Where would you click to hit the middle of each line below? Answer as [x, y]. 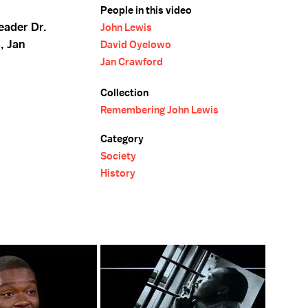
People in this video [146, 10]
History [118, 173]
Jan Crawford [132, 62]
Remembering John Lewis [159, 110]
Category [122, 139]
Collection [124, 93]
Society [118, 156]
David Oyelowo [136, 45]
